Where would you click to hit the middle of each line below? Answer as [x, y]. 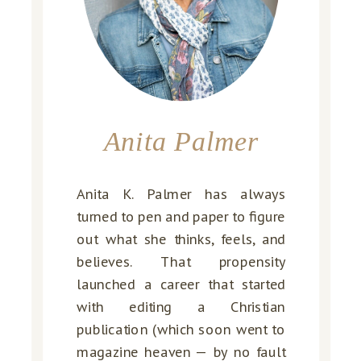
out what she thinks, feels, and [181, 239]
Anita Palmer [181, 142]
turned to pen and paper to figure [181, 217]
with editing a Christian [181, 307]
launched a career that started [181, 284]
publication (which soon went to [181, 330]
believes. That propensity [181, 262]
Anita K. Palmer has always [181, 194]
